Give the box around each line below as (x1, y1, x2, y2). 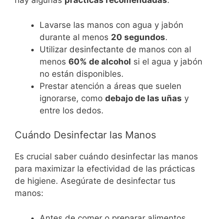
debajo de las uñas (105, 93, 182, 103)
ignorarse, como (40, 93, 105, 103)
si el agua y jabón (131, 56, 202, 66)
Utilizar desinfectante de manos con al (40, 44, 191, 54)
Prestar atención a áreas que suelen (40, 81, 181, 91)
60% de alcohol (68, 56, 131, 66)
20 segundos (111, 32, 165, 42)
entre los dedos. (40, 105, 104, 115)
